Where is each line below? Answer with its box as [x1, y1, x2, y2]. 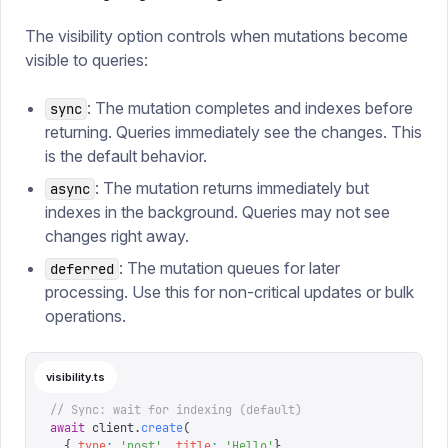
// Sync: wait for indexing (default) [50, 402, 302, 418]
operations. [45, 306, 126, 326]
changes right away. [45, 226, 189, 246]
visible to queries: [25, 50, 148, 70]
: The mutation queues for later [119, 258, 340, 278]
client [85, 420, 134, 436]
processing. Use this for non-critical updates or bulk [45, 282, 414, 302]
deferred [50, 260, 114, 278]
